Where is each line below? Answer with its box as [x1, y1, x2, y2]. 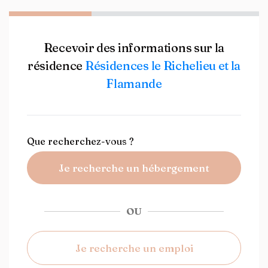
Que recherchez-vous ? [27, 135, 134, 147]
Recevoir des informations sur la [43, 40, 225, 55]
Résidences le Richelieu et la [84, 58, 241, 73]
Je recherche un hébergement [59, 162, 209, 174]
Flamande [106, 76, 162, 91]
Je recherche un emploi [75, 242, 193, 254]
